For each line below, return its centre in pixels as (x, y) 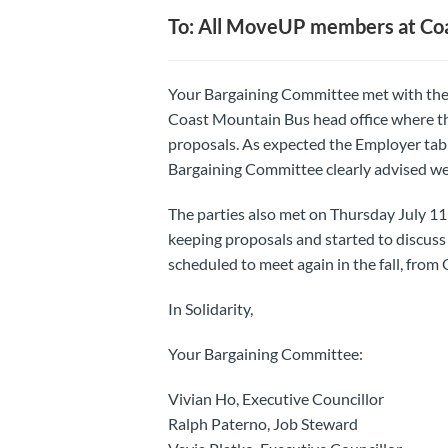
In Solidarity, (210, 308)
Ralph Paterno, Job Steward (262, 423)
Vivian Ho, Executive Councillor (275, 398)
